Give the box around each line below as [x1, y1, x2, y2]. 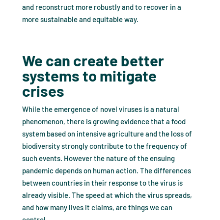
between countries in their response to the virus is [22, 178, 183, 188]
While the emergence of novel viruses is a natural [22, 105, 179, 114]
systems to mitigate [22, 66, 157, 85]
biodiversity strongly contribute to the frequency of [22, 141, 187, 151]
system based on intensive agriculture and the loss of [22, 129, 192, 138]
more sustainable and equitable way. [22, 15, 138, 24]
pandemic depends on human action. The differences [22, 166, 191, 175]
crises [22, 82, 64, 100]
